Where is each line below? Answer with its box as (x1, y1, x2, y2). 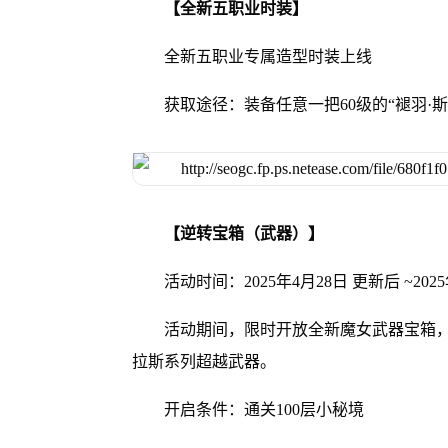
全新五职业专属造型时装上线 (163, 47, 372, 65)
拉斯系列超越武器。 (131, 353, 276, 371)
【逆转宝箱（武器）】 (163, 225, 324, 243)
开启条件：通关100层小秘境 (163, 401, 364, 419)
